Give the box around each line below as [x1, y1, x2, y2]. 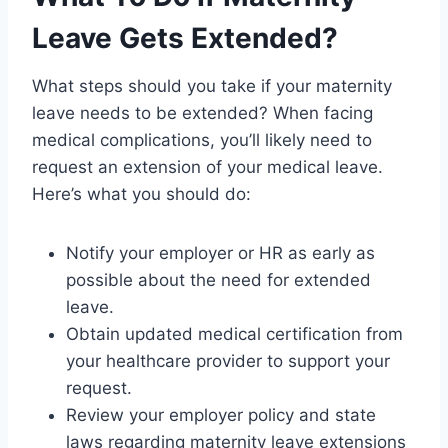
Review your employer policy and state [66, 404, 376, 425]
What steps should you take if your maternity [32, 75, 392, 96]
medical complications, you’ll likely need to [32, 129, 372, 150]
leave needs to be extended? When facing [32, 102, 373, 123]
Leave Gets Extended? [32, 20, 338, 55]
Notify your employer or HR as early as [66, 242, 375, 263]
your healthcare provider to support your [66, 350, 390, 371]
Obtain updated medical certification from [66, 323, 403, 344]
